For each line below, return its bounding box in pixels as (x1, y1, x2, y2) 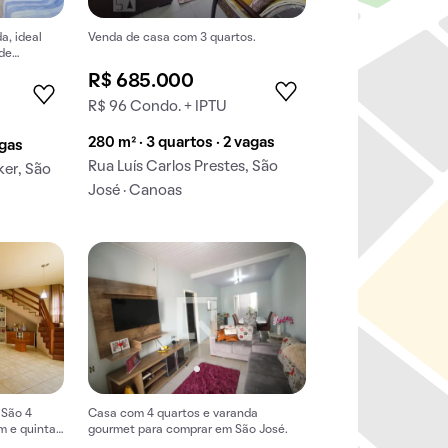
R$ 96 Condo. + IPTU (88, 100, 228, 115)
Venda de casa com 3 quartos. (88, 33, 257, 44)
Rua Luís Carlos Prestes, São (88, 160, 279, 175)
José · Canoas (88, 184, 183, 199)
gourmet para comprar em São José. (88, 424, 289, 435)
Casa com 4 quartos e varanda (88, 408, 259, 419)
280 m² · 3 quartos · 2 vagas (88, 136, 276, 151)
